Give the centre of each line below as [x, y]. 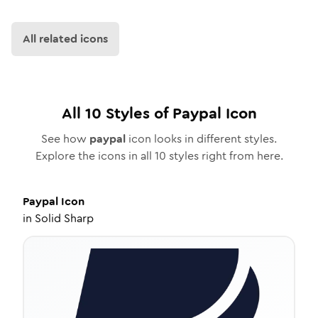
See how [65, 139]
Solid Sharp [64, 218]
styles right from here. [224, 156]
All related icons [65, 39]
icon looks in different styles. [201, 139]
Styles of [137, 113]
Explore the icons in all [95, 156]
